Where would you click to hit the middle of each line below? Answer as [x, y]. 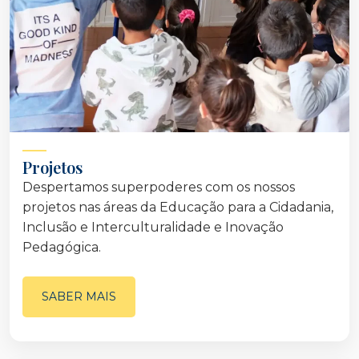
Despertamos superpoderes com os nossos [159, 188]
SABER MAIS [79, 297]
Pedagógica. [62, 248]
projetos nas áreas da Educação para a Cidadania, [178, 208]
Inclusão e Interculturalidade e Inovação [153, 228]
